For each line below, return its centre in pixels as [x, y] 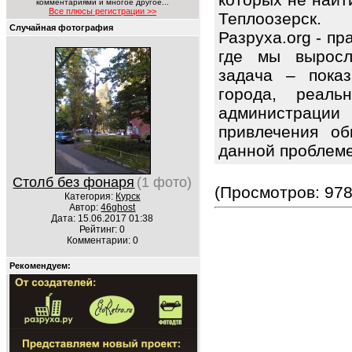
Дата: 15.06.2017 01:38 [103, 218]
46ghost [118, 207]
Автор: [85, 207]
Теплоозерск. [270, 19]
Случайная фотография [61, 27]
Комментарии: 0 [103, 240]
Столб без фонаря [74, 182]
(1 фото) [165, 182]
